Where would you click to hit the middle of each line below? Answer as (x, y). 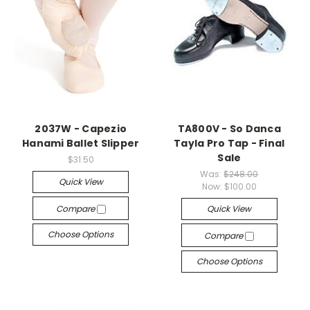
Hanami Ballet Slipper (81, 143)
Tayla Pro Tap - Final (229, 143)
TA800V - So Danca (229, 128)
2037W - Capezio (81, 128)
